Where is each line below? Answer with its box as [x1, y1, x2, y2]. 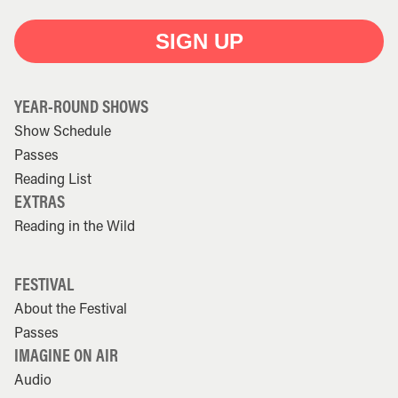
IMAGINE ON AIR [14, 344, 119, 367]
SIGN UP [155, 29, 243, 54]
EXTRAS [14, 190, 66, 213]
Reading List [14, 169, 92, 188]
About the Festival [14, 298, 127, 318]
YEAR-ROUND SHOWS [14, 95, 149, 118]
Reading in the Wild [14, 216, 135, 235]
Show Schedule [14, 121, 111, 140]
